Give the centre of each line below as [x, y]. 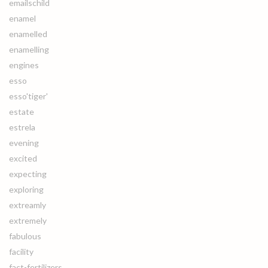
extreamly [28, 205]
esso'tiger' [28, 96]
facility [21, 252]
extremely [28, 220]
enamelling [29, 49]
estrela [22, 127]
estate [22, 112]
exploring [26, 189]
